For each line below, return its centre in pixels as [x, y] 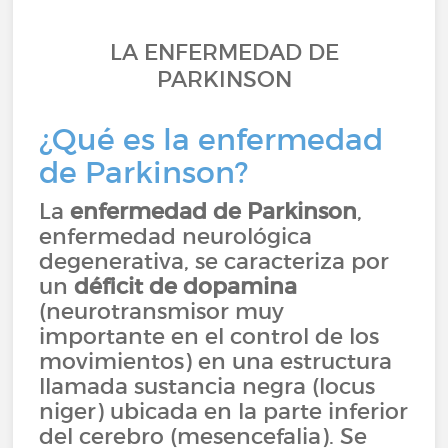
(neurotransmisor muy [162, 311]
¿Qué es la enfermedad [211, 139]
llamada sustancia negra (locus [207, 386]
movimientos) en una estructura [216, 361]
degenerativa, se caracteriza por [214, 261]
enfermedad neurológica [176, 236]
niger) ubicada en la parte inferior [224, 411]
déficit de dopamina [183, 286]
